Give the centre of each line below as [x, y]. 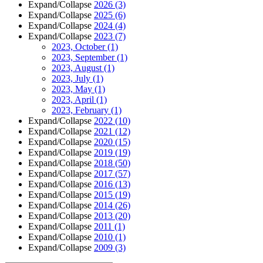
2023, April [74, 99]
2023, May [73, 89]
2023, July [72, 78]
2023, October [80, 46]
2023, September [84, 57]
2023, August [78, 68]
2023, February [81, 110]
